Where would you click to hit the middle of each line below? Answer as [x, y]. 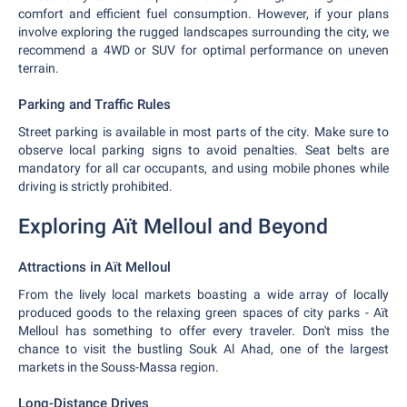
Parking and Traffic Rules [94, 104]
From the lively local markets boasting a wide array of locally [203, 294]
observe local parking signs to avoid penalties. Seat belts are [203, 150]
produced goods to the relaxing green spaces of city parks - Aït [203, 313]
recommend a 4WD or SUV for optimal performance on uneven [203, 50]
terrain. [39, 68]
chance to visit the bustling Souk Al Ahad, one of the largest [203, 349]
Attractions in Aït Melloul [94, 267]
